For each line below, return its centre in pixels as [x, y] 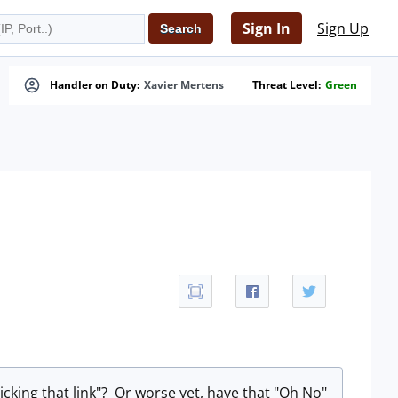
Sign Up [343, 28]
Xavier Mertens [184, 85]
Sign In [267, 28]
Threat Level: [287, 85]
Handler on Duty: [95, 85]
